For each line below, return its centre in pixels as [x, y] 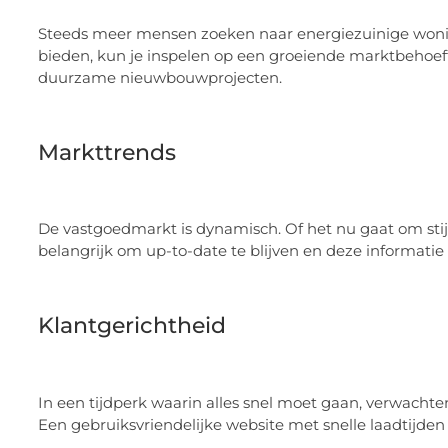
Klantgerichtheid [132, 326]
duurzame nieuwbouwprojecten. [160, 78]
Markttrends [107, 153]
